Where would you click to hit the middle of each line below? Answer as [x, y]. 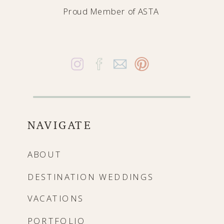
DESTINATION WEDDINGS [90, 177]
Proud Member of [100, 11]
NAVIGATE [59, 125]
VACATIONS [56, 198]
